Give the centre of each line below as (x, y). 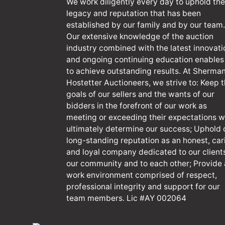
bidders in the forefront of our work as (137, 106)
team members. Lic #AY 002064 (126, 198)
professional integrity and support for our (143, 187)
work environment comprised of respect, (142, 175)
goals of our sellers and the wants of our (140, 94)
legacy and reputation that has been (134, 14)
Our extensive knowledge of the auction (140, 37)
